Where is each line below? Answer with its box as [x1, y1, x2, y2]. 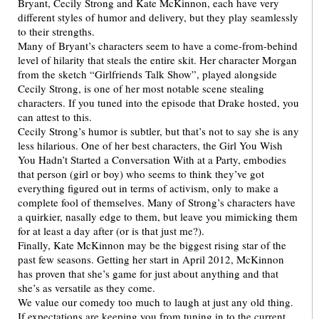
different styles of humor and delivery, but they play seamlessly [18, 10, 298, 25]
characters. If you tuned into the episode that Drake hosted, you [18, 95, 299, 110]
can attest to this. [18, 110, 92, 125]
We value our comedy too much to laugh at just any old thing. [18, 295, 293, 310]
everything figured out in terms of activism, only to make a [18, 181, 278, 196]
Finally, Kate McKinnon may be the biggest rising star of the [18, 238, 286, 253]
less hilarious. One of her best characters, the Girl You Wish [18, 138, 283, 153]
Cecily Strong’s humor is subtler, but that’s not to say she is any [18, 124, 299, 139]
